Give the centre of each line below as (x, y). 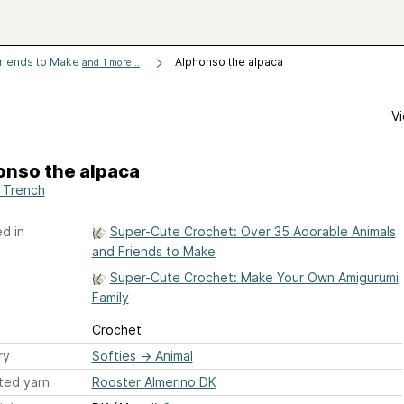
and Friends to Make (153, 251)
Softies (114, 356)
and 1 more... (111, 63)
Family (110, 297)
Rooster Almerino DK (154, 382)
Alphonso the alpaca (229, 62)
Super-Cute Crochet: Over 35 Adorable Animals (252, 231)
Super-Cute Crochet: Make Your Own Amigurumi (254, 277)
